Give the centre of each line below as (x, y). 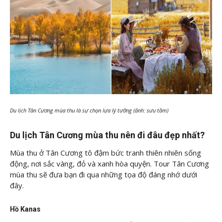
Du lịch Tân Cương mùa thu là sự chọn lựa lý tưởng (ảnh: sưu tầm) (89, 110)
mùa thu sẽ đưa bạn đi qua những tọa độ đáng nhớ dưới (104, 175)
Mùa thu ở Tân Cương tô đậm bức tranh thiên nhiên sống (106, 153)
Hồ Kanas (25, 209)
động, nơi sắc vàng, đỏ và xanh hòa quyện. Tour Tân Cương (110, 164)
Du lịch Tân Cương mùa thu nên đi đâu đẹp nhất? (107, 135)
